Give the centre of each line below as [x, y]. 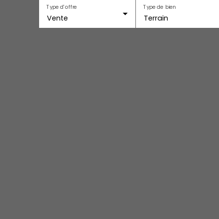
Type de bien [159, 7]
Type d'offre [62, 7]
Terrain [156, 18]
